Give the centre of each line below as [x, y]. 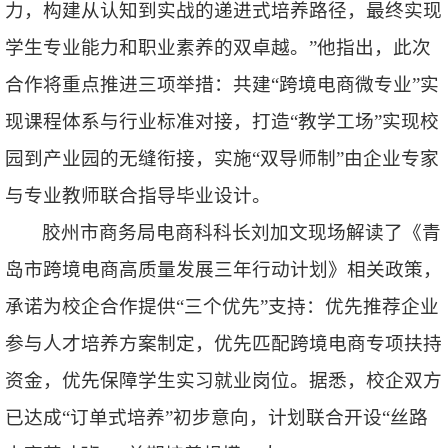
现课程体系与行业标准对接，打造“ [151, 122]
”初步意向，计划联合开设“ [277, 418]
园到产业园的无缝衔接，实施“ [132, 159]
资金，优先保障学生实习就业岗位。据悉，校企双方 [223, 381]
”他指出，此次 [370, 48]
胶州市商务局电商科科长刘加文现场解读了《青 [242, 233]
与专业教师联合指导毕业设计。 [140, 196]
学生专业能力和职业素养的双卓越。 [157, 48]
